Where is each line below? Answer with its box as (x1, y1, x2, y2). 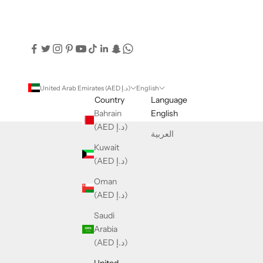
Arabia (94, 223, 117, 234)
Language (150, 94, 187, 105)
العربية (150, 128, 174, 139)
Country (94, 94, 124, 105)
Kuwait (94, 141, 119, 153)
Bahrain (94, 107, 122, 119)
